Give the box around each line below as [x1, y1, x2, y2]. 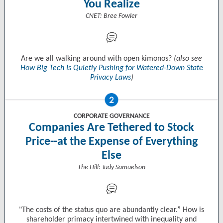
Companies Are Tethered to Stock [29, 122, 194, 134]
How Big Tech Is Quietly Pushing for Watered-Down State [20, 64, 203, 72]
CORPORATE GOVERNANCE [73, 112, 150, 120]
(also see [174, 55, 202, 63]
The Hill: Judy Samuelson [78, 164, 145, 171]
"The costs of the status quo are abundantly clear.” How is [19, 206, 204, 214]
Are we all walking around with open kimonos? [21, 55, 174, 63]
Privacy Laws [90, 74, 131, 82]
